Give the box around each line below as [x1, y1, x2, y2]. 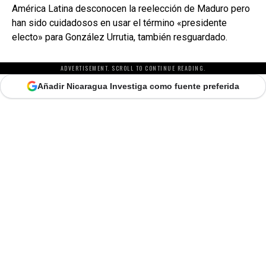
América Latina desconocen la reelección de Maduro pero [12, 2, 250, 14]
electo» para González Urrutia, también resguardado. [12, 31, 227, 43]
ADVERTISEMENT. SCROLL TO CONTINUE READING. [60, 63, 206, 72]
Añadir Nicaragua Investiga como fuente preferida [37, 81, 239, 91]
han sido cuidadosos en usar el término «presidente [12, 17, 227, 28]
